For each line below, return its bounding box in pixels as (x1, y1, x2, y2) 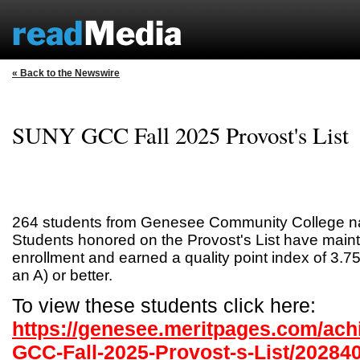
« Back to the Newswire (12, 67, 120, 79)
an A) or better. (12, 267, 112, 284)
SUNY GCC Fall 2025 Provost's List (12, 119, 349, 150)
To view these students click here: (12, 294, 316, 317)
